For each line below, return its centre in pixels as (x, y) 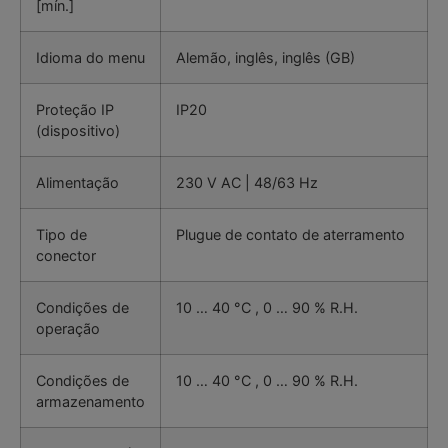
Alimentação (77, 183)
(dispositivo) (78, 131)
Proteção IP (75, 110)
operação (68, 329)
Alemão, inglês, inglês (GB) (265, 58)
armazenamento (90, 402)
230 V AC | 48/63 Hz (247, 183)
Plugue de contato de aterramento (290, 235)
